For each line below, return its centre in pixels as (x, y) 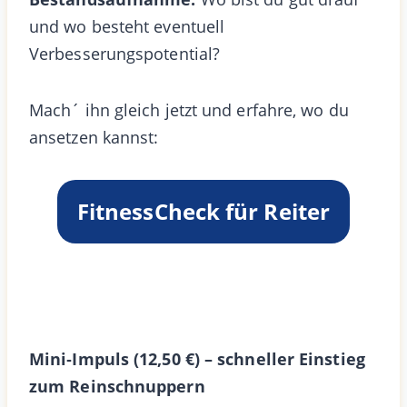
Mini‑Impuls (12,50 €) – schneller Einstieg (197, 358)
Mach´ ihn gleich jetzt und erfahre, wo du (189, 109)
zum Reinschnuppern (117, 386)
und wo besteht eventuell (127, 26)
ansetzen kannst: (94, 137)
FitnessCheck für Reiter (203, 211)
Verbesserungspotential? (125, 53)
